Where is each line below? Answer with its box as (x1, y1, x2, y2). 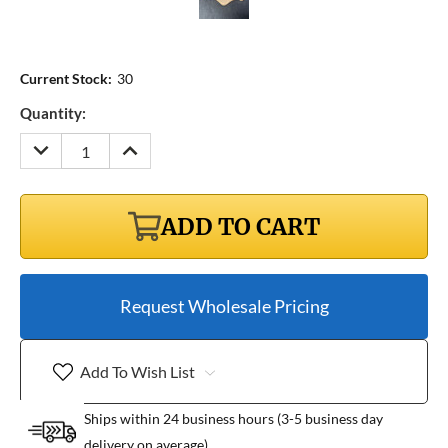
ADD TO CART (161, 211, 320, 241)
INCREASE (115, 134, 187, 153)
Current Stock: (20, 70, 112, 88)
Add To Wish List (79, 361, 195, 381)
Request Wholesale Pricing (119, 295, 329, 318)
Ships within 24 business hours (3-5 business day (84, 410, 383, 428)
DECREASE (26, 134, 101, 153)
